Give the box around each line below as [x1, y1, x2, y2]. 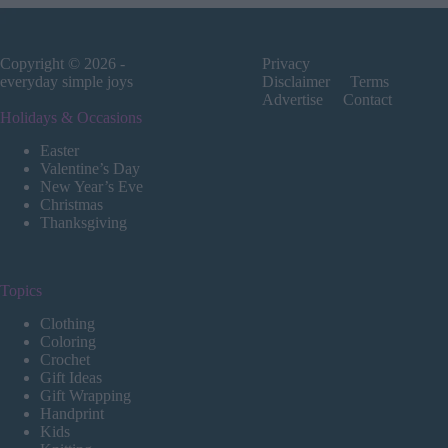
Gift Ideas [40, 369, 102, 386]
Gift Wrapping [40, 387, 131, 404]
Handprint [40, 405, 104, 422]
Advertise [262, 91, 324, 109]
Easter [40, 142, 79, 160]
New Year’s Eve [40, 178, 143, 196]
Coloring [40, 333, 96, 350]
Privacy [262, 55, 311, 73]
